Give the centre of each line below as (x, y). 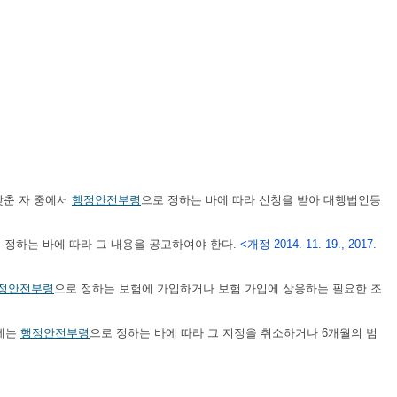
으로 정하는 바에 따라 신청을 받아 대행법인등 (261, 199)
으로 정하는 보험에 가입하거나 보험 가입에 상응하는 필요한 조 (218, 288)
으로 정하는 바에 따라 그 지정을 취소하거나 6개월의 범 (234, 332)
